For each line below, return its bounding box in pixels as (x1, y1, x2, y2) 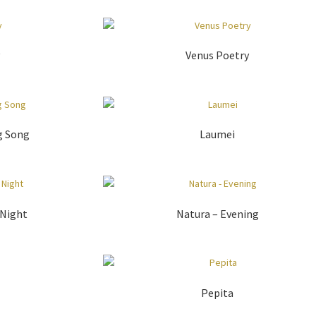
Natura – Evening (176, 206, 259, 221)
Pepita (201, 286, 233, 300)
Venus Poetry (186, 48, 249, 63)
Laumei (200, 127, 235, 142)
